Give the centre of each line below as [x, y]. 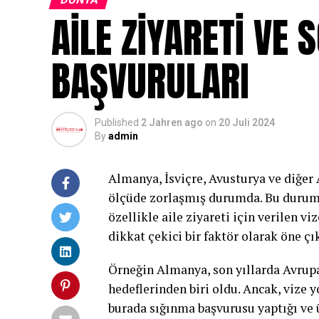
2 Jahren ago [172, 122]
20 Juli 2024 [247, 122]
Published [117, 122]
